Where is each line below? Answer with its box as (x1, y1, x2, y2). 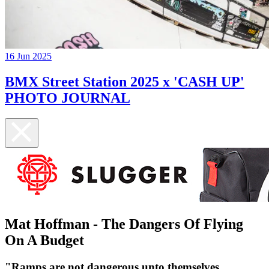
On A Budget (5, 232, 84, 248)
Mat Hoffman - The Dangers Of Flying (5, 216, 243, 232)
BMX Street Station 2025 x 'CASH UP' (5, 74, 244, 90)
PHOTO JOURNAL (5, 90, 130, 106)
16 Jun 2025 (5, 51, 52, 62)
